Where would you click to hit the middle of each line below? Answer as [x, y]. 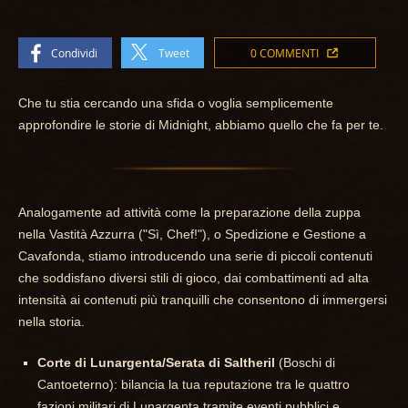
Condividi [74, 53]
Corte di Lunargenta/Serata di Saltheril [156, 362]
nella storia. [51, 321]
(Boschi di [305, 362]
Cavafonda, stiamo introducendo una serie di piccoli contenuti [195, 256]
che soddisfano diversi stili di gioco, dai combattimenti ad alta [194, 278]
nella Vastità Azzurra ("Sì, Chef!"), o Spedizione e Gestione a [192, 234]
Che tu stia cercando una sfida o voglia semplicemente [176, 103]
